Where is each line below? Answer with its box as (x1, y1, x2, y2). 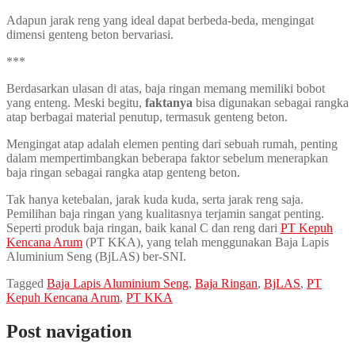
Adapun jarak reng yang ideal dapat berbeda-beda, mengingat (6, 13, 314, 28)
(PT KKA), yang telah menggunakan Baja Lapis (82, 235, 329, 250)
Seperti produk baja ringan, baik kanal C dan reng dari (6, 221, 281, 235)
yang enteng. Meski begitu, (6, 96, 145, 110)
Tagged (6, 277, 47, 291)
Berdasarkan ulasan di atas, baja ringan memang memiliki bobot (6, 82, 325, 96)
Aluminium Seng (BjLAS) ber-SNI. (6, 250, 186, 264)
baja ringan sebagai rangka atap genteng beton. (6, 166, 240, 180)
